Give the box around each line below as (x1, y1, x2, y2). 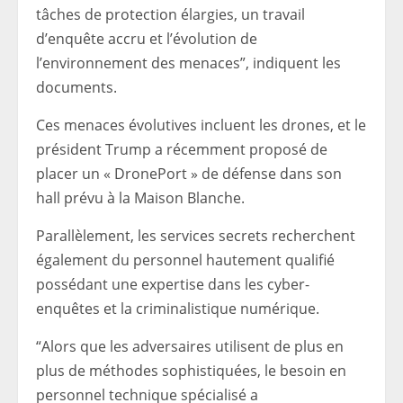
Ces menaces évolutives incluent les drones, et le (36, 115, 366, 135)
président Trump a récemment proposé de (36, 139, 327, 159)
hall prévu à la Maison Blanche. (36, 188, 245, 208)
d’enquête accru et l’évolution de (36, 29, 257, 49)
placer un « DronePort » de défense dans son (36, 164, 342, 184)
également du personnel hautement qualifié (36, 250, 335, 270)
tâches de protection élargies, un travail (36, 4, 305, 24)
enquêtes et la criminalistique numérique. (36, 299, 319, 318)
